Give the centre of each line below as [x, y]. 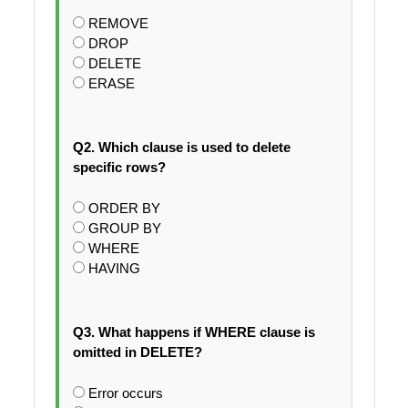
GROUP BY [124, 229]
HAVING [114, 269]
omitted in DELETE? [137, 352]
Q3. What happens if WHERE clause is [194, 332]
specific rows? [119, 168]
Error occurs [125, 393]
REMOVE [118, 24]
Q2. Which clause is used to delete [181, 148]
